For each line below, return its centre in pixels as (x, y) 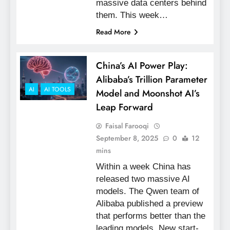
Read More (113, 32)
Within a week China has (143, 166)
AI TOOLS (57, 89)
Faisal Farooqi (127, 126)
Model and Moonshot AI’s (148, 93)
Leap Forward (124, 107)
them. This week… (132, 15)
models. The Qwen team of (147, 191)
